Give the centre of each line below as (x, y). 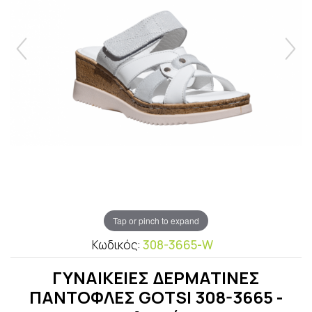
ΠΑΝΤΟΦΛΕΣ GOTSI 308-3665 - (156, 297)
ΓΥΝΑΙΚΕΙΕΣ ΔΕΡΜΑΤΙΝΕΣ (156, 278)
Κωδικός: (117, 245)
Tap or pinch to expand (156, 220)
